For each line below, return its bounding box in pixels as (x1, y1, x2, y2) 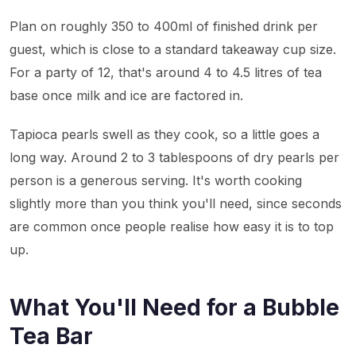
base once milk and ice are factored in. (10, 87, 243, 103)
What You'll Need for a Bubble (10, 294, 339, 321)
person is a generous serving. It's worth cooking (10, 172, 302, 188)
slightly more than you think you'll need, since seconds (10, 195, 342, 211)
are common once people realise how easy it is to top (10, 219, 334, 234)
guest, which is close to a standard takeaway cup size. (10, 41, 336, 57)
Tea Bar (10, 323, 93, 350)
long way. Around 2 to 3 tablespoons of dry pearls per (10, 149, 339, 165)
